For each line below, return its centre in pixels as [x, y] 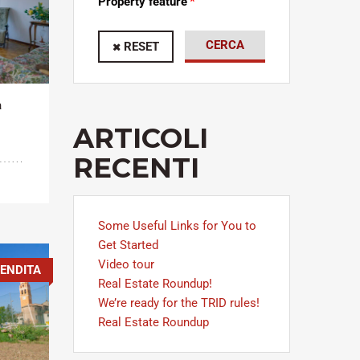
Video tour [126, 264]
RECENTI [136, 168]
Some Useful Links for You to [177, 225]
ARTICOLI [141, 138]
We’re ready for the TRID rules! [179, 303]
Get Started [128, 245]
